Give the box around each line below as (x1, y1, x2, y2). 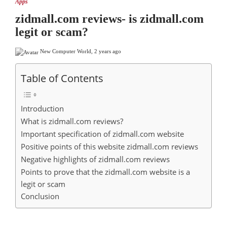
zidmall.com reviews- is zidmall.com (15, 12, 204, 26)
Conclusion (21, 191, 59, 201)
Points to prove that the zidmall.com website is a (21, 166, 190, 177)
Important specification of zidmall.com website (21, 128, 184, 139)
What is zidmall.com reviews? (21, 116, 123, 126)
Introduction (21, 103, 64, 113)
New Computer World (40, 48, 91, 55)
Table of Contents (21, 70, 103, 85)
